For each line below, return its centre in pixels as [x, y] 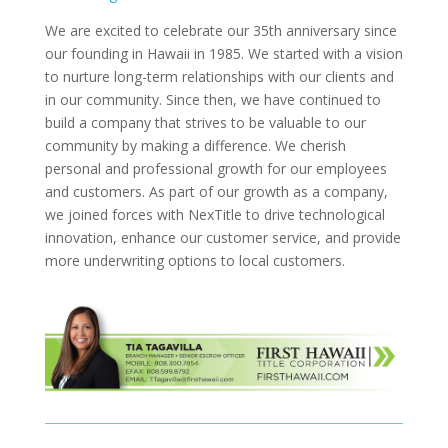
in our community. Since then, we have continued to [212, 99]
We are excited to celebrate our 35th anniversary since [220, 30]
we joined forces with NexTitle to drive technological [214, 214]
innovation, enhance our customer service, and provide [222, 237]
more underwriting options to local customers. [194, 260]
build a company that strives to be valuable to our [205, 122]
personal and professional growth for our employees [215, 168]
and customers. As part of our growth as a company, [216, 191]
